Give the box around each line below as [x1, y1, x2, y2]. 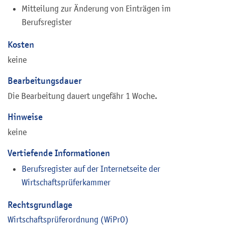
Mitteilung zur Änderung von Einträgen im [22, 4, 171, 14]
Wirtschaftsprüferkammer [22, 177, 110, 187]
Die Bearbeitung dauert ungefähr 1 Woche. [8, 90, 157, 101]
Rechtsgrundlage [8, 198, 72, 210]
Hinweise [8, 110, 43, 123]
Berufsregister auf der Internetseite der [22, 163, 160, 174]
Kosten [8, 39, 34, 51]
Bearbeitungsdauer [8, 75, 81, 87]
